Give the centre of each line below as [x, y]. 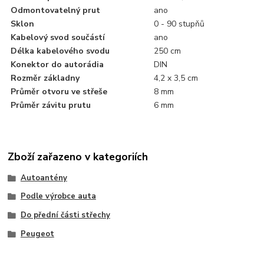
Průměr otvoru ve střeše [59, 91]
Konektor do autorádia [57, 64]
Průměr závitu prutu [51, 105]
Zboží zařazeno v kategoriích [78, 157]
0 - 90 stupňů [179, 24]
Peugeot [37, 234]
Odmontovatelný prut [56, 10]
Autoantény [44, 178]
